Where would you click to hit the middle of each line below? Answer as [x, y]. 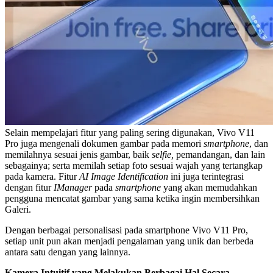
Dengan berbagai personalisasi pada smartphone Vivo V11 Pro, [126, 230]
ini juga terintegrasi [206, 176]
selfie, [163, 154]
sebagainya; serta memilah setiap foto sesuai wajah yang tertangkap [134, 165]
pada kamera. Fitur [42, 176]
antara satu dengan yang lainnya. [68, 252]
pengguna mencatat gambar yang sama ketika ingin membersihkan [132, 198]
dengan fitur [29, 187]
